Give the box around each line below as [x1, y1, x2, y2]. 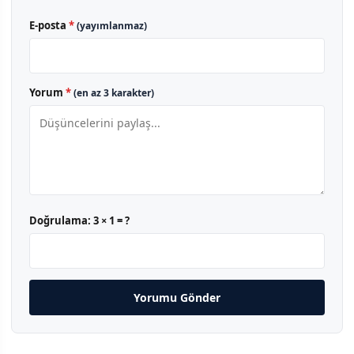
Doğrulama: [29, 213, 93, 228]
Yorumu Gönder [134, 290, 220, 306]
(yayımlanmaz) [77, 19, 147, 33]
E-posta [29, 18, 69, 33]
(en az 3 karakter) [73, 86, 154, 100]
